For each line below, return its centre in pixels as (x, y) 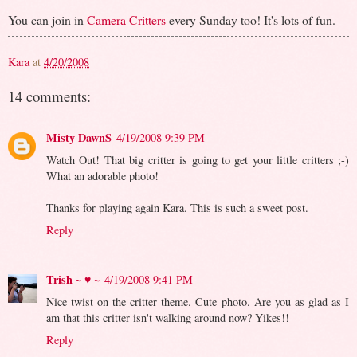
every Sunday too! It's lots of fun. (251, 19)
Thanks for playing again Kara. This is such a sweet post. (177, 207)
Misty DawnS (79, 137)
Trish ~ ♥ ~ (73, 279)
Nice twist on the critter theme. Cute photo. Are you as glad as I (198, 301)
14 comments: (49, 96)
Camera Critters (126, 19)
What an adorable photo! (102, 175)
